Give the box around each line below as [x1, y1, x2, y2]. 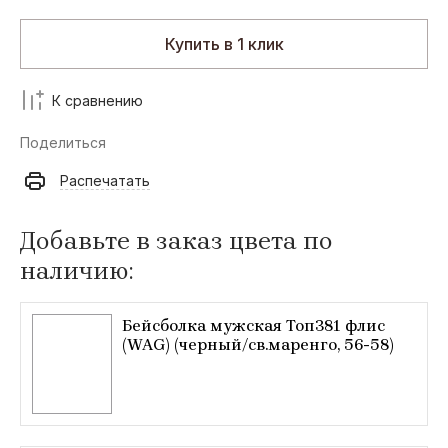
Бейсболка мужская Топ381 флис [122, 316, 385, 335]
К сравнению [52, 91, 143, 109]
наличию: [20, 256, 133, 285]
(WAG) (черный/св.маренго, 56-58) [122, 335, 394, 354]
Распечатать [60, 172, 150, 189]
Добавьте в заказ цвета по [20, 226, 333, 255]
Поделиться [20, 134, 106, 151]
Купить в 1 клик [164, 34, 284, 54]
